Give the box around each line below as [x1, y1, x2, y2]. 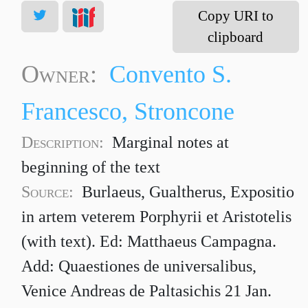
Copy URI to [197, 7, 274, 24]
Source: [21, 183, 74, 201]
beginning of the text [21, 158, 161, 177]
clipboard [208, 28, 264, 45]
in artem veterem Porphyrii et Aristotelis [21, 208, 292, 226]
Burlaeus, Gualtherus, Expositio [78, 183, 295, 201]
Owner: [21, 60, 104, 89]
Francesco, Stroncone [21, 98, 235, 126]
